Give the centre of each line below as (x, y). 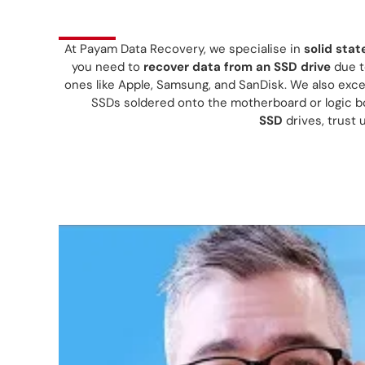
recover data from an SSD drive (237, 67)
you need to (108, 67)
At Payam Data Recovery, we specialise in (184, 49)
